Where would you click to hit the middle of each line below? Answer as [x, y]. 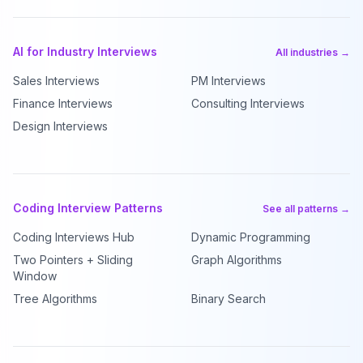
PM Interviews [228, 81]
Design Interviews [60, 126]
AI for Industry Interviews [85, 51]
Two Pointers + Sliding [73, 260]
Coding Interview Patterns [88, 208]
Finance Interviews [63, 103]
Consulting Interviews [248, 103]
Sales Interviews [56, 81]
